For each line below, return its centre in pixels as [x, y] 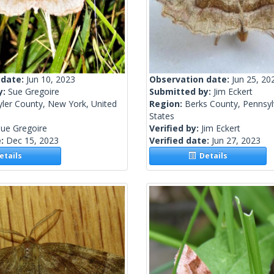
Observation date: [191, 80]
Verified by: [175, 128]
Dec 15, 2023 [32, 141]
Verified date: [180, 141]
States [162, 116]
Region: [167, 104]
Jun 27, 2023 [236, 141]
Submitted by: [181, 92]
